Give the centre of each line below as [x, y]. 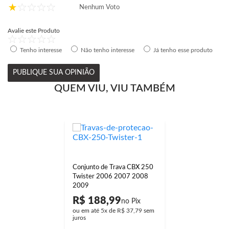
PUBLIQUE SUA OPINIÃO [54, 73]
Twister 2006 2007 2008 [110, 177]
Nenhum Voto [99, 7]
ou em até [86, 211]
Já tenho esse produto [183, 50]
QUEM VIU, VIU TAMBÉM [114, 89]
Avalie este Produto [34, 31]
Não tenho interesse [108, 50]
